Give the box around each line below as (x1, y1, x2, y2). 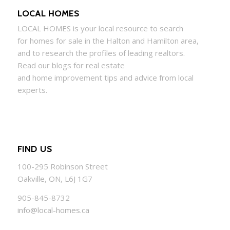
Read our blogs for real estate (17, 60, 125, 71)
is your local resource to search (70, 23, 183, 34)
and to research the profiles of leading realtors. (17, 48, 185, 59)
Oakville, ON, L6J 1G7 (17, 174, 92, 184)
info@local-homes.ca (17, 204, 89, 215)
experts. (17, 85, 47, 95)
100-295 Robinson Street (17, 161, 108, 172)
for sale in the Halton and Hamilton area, (53, 35, 199, 46)
